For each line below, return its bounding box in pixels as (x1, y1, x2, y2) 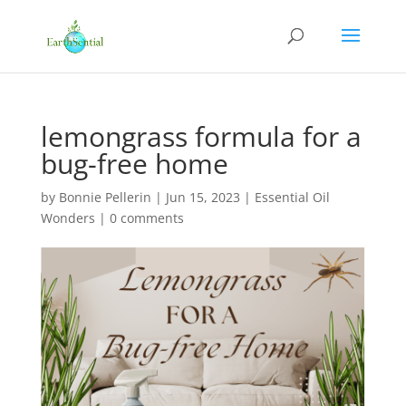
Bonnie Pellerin (58, 188, 151, 206)
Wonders (40, 209, 95, 227)
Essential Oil (254, 188, 330, 206)
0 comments (109, 209, 184, 227)
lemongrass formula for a (40, 118, 362, 155)
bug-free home (40, 145, 228, 182)
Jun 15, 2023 (165, 188, 240, 206)
